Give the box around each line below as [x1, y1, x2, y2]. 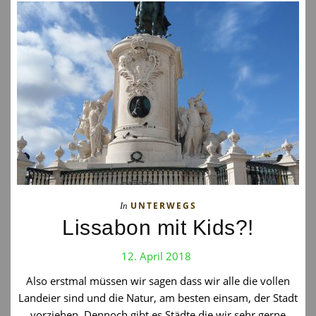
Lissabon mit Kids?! [62, 216, 254, 239]
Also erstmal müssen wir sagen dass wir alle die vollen [26, 274, 290, 288]
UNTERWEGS [130, 200, 197, 212]
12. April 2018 [121, 249, 191, 263]
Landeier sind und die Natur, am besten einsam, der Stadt [18, 291, 298, 305]
